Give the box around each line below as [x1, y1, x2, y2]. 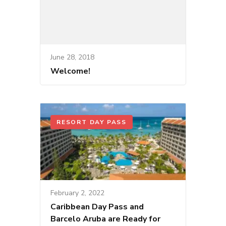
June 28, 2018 [50, 52, 94, 63]
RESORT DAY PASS [56, 118, 127, 127]
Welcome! [50, 66, 90, 77]
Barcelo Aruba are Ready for [50, 213, 160, 224]
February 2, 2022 [50, 188, 104, 198]
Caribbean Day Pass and [50, 201, 144, 212]
